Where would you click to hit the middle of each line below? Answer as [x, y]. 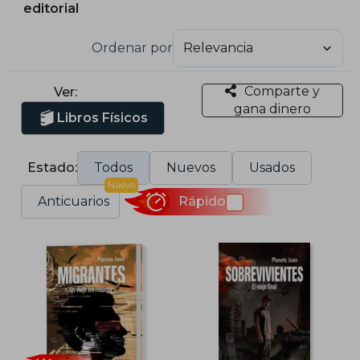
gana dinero [272, 108]
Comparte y [282, 91]
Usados [272, 167]
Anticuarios [74, 201]
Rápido [202, 202]
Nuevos [191, 167]
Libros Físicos [103, 117]
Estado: [53, 167]
